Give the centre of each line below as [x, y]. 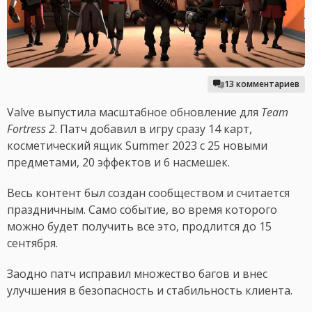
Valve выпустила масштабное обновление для [134, 112]
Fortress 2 [31, 129]
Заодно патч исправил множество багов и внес [137, 274]
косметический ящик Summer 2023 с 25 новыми [137, 146]
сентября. [32, 243]
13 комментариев [262, 84]
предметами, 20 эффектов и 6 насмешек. [118, 163]
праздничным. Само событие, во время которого [142, 210]
